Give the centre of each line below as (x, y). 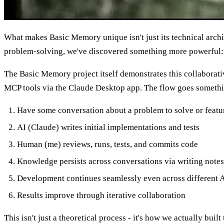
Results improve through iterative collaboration (101, 195)
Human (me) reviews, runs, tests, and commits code (107, 144)
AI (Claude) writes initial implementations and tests (108, 127)
